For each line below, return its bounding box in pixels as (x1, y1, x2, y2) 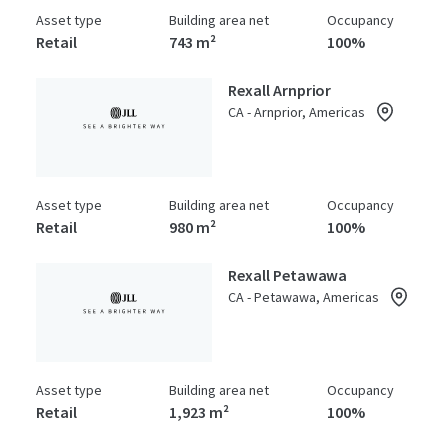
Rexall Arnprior (228, 80, 332, 100)
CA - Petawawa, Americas (228, 288, 379, 306)
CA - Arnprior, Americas (228, 103, 365, 121)
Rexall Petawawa (228, 265, 348, 285)
